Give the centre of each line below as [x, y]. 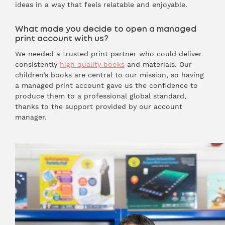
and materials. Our [158, 64]
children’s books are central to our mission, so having [109, 75]
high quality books [92, 64]
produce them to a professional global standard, [101, 96]
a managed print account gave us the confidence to [106, 85]
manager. [31, 117]
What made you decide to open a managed [106, 29]
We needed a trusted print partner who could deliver [108, 54]
